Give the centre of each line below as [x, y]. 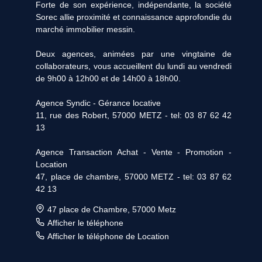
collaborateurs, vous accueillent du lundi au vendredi [134, 66]
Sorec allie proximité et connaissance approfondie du [134, 17]
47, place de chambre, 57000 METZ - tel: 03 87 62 [134, 176]
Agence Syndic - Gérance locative [99, 103]
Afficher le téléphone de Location [108, 236]
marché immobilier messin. [86, 29]
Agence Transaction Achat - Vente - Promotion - [134, 152]
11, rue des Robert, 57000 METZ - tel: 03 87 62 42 [134, 115]
